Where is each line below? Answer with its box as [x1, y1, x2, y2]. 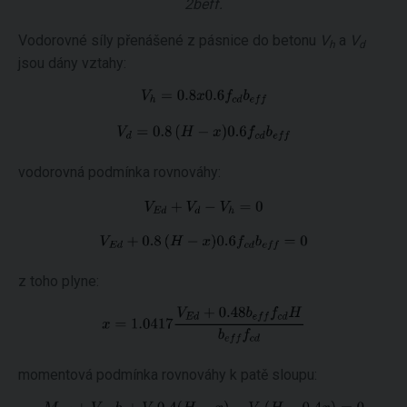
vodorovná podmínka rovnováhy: [18, 164, 221, 181]
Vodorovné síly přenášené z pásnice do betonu [18, 32, 320, 49]
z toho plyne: [18, 273, 99, 290]
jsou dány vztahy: [18, 55, 126, 72]
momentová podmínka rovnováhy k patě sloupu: [18, 365, 317, 383]
